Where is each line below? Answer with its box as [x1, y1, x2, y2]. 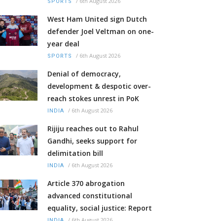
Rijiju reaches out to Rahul [47, 124, 139, 134]
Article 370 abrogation [47, 179, 125, 188]
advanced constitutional [47, 191, 132, 201]
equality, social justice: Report [47, 203, 152, 213]
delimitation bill [47, 148, 103, 158]
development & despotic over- [47, 81, 151, 91]
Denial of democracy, [47, 69, 121, 79]
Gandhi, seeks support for [47, 136, 137, 146]
